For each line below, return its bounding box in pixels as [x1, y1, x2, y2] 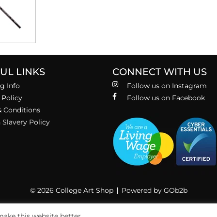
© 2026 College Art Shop [30, 186, 113, 195]
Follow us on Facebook [127, 93, 205, 102]
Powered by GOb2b [121, 186, 187, 195]
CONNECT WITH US [112, 65, 207, 77]
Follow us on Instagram [127, 81, 207, 90]
